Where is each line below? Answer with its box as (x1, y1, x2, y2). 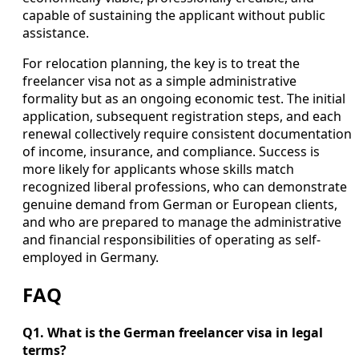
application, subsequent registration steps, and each (22, 107, 341, 125)
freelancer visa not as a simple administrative (22, 71, 296, 90)
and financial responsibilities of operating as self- (22, 230, 321, 248)
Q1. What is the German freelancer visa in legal (22, 324, 323, 342)
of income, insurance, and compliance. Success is (22, 142, 320, 160)
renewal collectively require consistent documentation (22, 124, 352, 143)
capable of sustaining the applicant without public (22, 6, 325, 24)
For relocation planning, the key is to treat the (22, 54, 300, 72)
